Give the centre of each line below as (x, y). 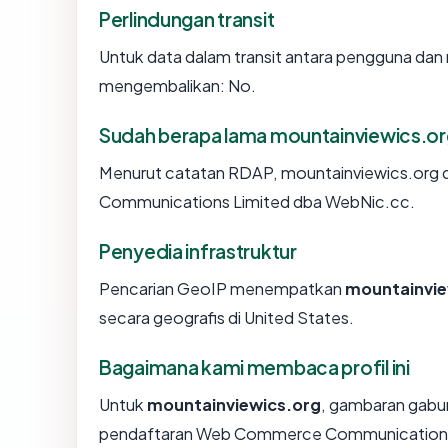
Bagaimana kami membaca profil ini (254, 367)
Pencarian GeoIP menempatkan (222, 289)
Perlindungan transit (187, 19)
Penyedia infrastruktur (198, 251)
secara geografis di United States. (226, 318)
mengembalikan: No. (177, 86)
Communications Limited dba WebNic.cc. (257, 202)
